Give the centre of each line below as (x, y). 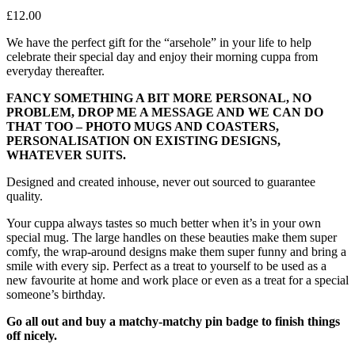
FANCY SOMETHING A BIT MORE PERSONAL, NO (159, 98)
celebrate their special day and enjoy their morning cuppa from (162, 57)
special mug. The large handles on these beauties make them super (172, 238)
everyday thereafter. (55, 71)
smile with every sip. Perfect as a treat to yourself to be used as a (166, 266)
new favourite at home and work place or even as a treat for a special (177, 281)
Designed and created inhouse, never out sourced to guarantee (161, 182)
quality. (25, 197)
